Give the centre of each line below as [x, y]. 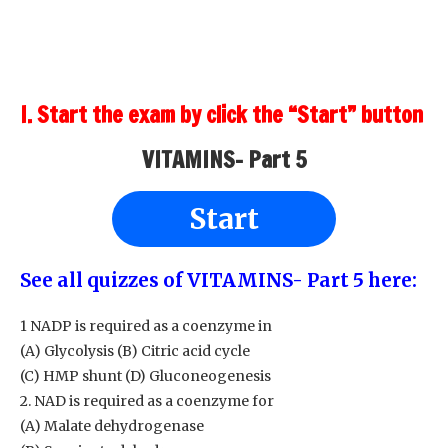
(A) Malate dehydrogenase [112, 426]
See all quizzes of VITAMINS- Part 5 [194, 280]
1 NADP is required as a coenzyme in [146, 326]
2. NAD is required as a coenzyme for [147, 401]
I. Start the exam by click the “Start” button [221, 114]
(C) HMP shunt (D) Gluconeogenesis [145, 376]
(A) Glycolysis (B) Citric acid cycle [135, 351]
